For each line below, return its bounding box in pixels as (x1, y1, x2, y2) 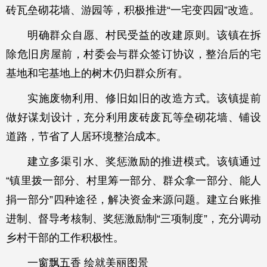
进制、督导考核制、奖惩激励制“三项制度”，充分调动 (6, 213, 261, 225)
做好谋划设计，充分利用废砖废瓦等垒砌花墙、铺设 (6, 111, 261, 123)
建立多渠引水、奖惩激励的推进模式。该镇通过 (27, 156, 261, 167)
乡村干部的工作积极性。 (6, 232, 124, 244)
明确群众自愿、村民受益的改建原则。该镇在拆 (27, 29, 261, 41)
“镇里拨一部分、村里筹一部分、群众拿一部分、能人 (6, 175, 261, 187)
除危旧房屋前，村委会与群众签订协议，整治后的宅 (6, 48, 261, 60)
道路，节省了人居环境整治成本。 (6, 131, 167, 142)
